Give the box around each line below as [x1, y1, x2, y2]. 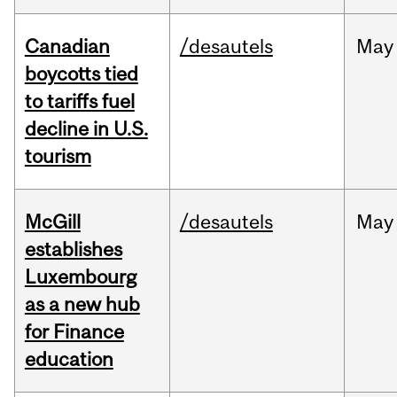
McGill [24, 210, 81, 234]
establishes [24, 237, 122, 261]
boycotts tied [24, 62, 138, 86]
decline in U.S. [24, 117, 148, 141]
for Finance [24, 320, 124, 344]
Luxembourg [24, 265, 136, 289]
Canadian [24, 35, 110, 58]
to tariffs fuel [24, 90, 135, 113]
